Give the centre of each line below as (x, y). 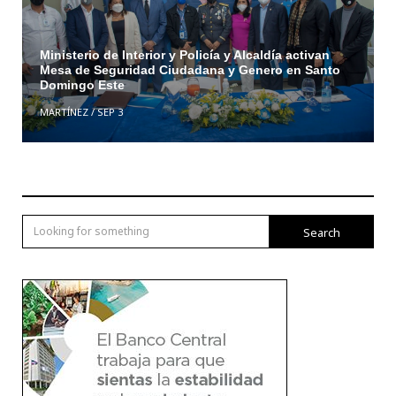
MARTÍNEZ (64, 112)
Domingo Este (82, 85)
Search (322, 232)
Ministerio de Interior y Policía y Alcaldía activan (184, 55)
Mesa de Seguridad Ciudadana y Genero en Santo (190, 70)
